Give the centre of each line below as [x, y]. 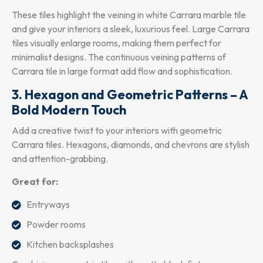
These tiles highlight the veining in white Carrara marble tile [129, 14]
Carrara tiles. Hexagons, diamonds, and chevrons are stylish [131, 144]
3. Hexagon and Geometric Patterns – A [130, 94]
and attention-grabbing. [60, 158]
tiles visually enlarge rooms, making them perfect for [117, 43]
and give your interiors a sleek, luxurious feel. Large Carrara [131, 28]
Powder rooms [56, 224]
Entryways [48, 204]
